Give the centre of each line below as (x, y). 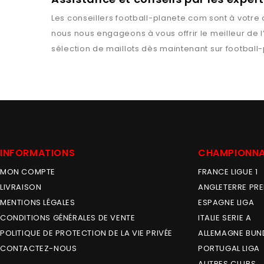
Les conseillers (84, 18)
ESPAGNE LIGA (226, 202)
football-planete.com (161, 18)
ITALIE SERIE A (225, 218)
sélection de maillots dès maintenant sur (138, 49)
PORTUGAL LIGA (229, 248)
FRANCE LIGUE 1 (228, 172)
